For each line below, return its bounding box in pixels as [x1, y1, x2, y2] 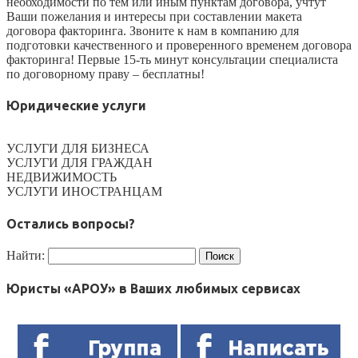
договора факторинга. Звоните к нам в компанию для [6, 23, 299, 38]
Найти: [6, 248, 45, 262]
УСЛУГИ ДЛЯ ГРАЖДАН [6, 156, 153, 170]
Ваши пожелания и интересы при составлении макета [6, 9, 302, 23]
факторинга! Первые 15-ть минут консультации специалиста [6, 52, 338, 66]
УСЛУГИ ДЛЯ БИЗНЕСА [6, 141, 149, 156]
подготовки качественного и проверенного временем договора [6, 38, 352, 52]
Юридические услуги [6, 98, 146, 113]
